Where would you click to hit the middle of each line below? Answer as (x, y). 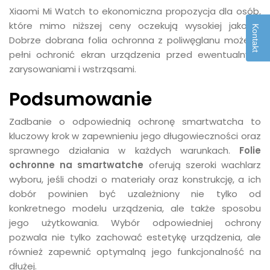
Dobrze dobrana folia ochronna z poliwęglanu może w (135, 40)
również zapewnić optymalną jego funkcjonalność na (135, 252)
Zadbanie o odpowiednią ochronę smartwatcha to (135, 121)
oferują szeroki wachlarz (202, 165)
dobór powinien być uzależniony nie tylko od (135, 194)
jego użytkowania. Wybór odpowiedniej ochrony (135, 223)
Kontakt (256, 38)
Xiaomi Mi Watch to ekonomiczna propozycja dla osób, (135, 11)
